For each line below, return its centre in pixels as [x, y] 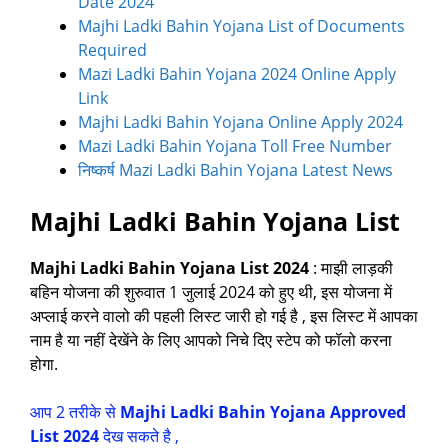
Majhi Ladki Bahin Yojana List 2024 [171, 268]
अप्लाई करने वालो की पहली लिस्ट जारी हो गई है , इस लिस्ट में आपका [224, 316]
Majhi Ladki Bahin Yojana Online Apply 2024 [240, 122]
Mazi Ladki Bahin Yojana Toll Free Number [235, 146]
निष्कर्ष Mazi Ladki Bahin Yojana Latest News [235, 170]
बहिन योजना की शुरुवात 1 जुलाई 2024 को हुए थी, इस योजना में [211, 292]
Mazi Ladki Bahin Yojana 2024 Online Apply [237, 74]
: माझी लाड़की [353, 268]
